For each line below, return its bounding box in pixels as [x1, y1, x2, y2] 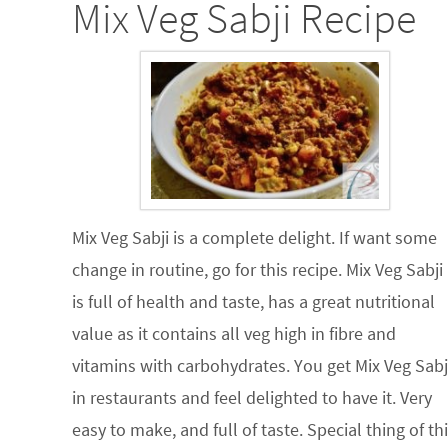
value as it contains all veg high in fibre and [72, 322, 396, 346]
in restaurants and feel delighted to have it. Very [72, 386, 432, 410]
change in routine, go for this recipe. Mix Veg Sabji [72, 258, 443, 282]
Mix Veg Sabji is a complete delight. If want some [72, 226, 437, 250]
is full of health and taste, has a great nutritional [72, 290, 435, 314]
